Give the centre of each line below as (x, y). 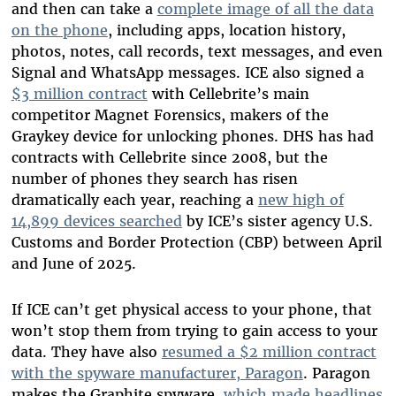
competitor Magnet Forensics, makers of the (170, 114)
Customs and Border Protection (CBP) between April (196, 242)
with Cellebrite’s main (228, 93)
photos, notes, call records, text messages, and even (197, 51)
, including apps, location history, (226, 30)
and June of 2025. (76, 263)
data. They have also (86, 351)
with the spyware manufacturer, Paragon (157, 373)
